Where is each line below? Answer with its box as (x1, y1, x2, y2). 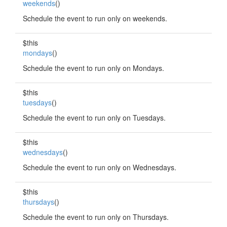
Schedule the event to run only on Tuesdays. (23, 112, 166, 123)
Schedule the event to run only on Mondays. (23, 63, 164, 73)
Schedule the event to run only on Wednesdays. (23, 162, 176, 172)
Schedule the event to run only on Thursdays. (23, 212, 169, 222)
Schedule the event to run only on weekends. (23, 13, 167, 23)
